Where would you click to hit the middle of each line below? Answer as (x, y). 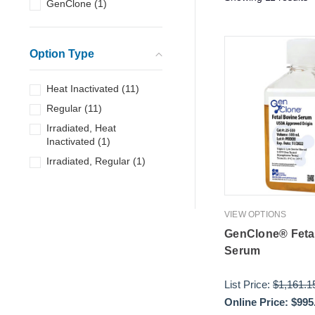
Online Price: (257, 302)
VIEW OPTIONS (256, 215)
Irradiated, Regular (89, 161)
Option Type (62, 54)
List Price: (249, 285)
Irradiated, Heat (82, 128)
